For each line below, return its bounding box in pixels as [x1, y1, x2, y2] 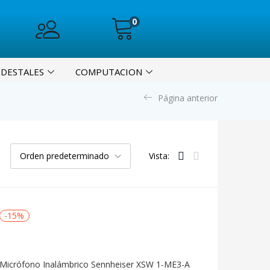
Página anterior [158, 92, 218, 104]
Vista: [149, 150, 169, 162]
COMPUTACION [75, 66, 142, 78]
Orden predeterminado [20, 150, 109, 162]
